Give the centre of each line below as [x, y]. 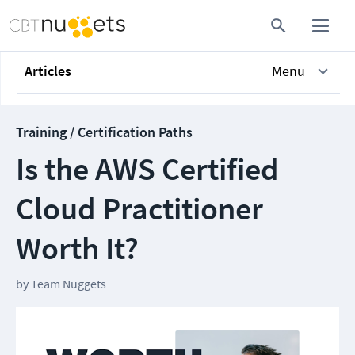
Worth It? [77, 248]
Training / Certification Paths [104, 132]
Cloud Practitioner [139, 208]
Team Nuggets [69, 284]
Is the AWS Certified [147, 169]
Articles [48, 71]
